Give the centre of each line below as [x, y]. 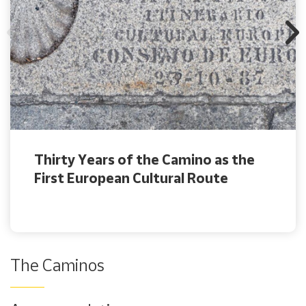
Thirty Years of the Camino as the [144, 159]
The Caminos [57, 265]
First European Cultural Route [131, 177]
